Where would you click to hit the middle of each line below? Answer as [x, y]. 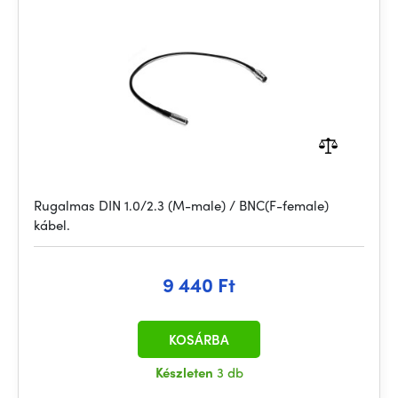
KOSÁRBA [199, 339]
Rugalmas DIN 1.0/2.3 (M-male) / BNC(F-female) [181, 205]
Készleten [186, 372]
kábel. [52, 225]
